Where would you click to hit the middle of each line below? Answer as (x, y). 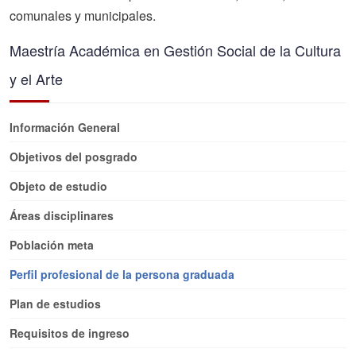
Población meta (52, 245)
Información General (65, 127)
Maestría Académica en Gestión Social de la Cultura (175, 50)
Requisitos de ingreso (70, 333)
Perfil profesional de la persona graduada (122, 274)
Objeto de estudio (58, 186)
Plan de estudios (55, 304)
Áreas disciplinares (62, 215)
